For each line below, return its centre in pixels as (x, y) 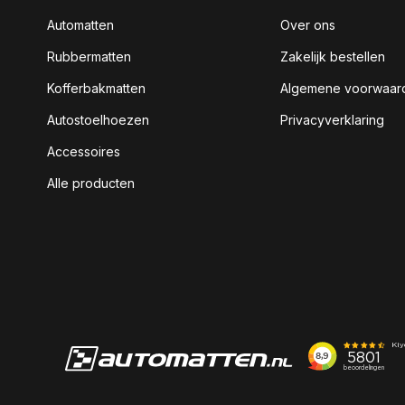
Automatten (80, 25)
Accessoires (84, 151)
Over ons (308, 25)
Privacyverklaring (332, 120)
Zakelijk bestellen (333, 57)
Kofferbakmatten (96, 88)
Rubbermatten (89, 57)
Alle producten (91, 183)
